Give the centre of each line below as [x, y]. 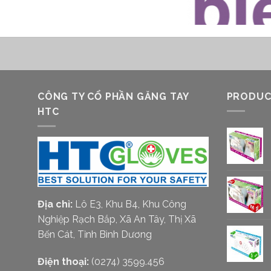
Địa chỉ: [55, 204]
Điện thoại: [63, 262]
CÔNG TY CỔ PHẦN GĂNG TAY [113, 96]
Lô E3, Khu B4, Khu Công [131, 204]
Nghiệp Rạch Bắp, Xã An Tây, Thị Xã [117, 219]
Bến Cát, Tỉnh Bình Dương [95, 234]
